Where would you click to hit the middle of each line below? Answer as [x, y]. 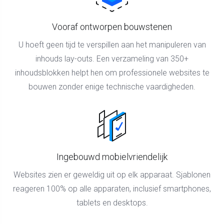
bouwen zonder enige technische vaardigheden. [112, 86]
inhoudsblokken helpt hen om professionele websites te [112, 72]
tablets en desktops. [112, 202]
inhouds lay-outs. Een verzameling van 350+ [112, 58]
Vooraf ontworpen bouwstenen [112, 26]
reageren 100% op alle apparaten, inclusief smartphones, [112, 188]
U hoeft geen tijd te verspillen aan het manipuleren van [112, 44]
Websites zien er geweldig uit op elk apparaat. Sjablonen [112, 174]
